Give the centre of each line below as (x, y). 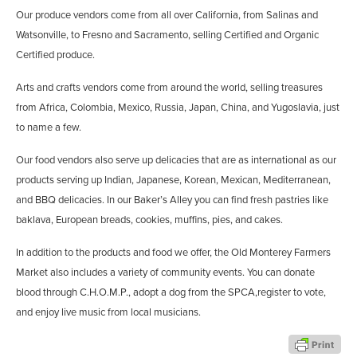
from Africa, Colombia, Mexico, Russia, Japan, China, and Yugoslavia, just (178, 108)
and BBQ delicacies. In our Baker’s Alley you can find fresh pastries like (172, 200)
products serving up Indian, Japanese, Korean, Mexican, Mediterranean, (173, 180)
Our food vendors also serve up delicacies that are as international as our (176, 161)
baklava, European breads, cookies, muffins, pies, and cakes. (149, 220)
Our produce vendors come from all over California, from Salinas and (167, 16)
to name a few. (49, 128)
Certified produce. (55, 55)
